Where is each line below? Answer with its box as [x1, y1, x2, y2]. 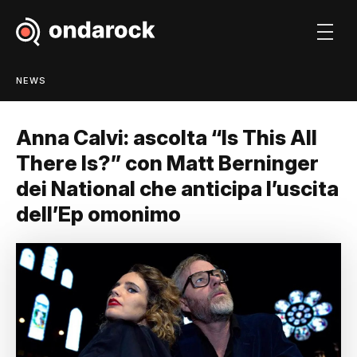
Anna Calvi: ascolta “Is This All [16, 125, 317, 150]
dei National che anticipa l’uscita [16, 176, 339, 201]
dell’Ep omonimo [16, 202, 181, 226]
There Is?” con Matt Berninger [16, 151, 319, 175]
